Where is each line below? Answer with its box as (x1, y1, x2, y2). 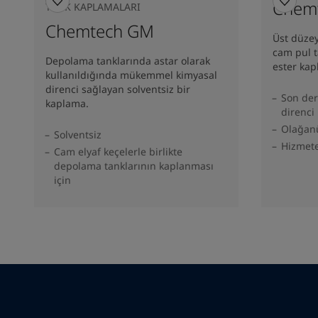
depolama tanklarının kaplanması (54, 158, 214, 172)
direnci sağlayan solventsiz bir (45, 82, 190, 96)
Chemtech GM (45, 18, 154, 43)
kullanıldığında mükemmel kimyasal (45, 67, 217, 82)
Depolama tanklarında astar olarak (45, 53, 210, 67)
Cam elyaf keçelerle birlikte (54, 144, 182, 158)
